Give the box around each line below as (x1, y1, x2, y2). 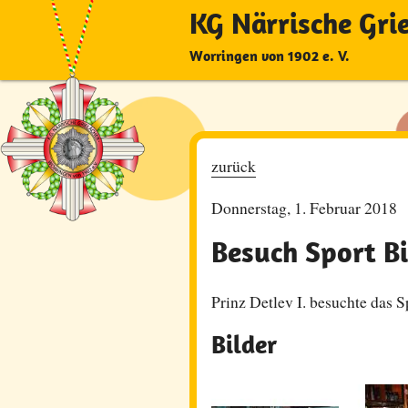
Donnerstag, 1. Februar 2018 (211, 196, 397, 219)
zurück (211, 155, 256, 177)
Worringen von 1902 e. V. (189, 46, 350, 65)
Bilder (211, 329, 277, 361)
